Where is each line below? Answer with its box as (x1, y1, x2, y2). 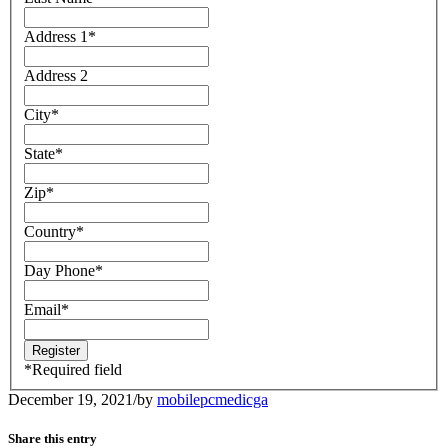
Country (24, 223, 76, 240)
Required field (32, 361, 122, 378)
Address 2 (24, 67, 88, 84)
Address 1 (24, 28, 88, 45)
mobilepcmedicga (157, 391, 268, 408)
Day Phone (24, 262, 95, 279)
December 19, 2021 (8, 391, 133, 408)
